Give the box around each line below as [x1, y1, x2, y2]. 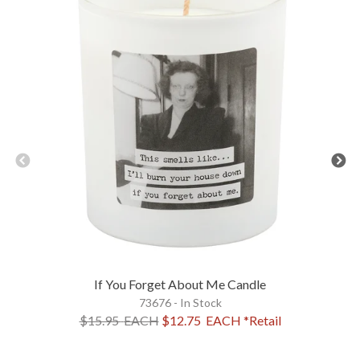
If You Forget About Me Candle [94, 276, 266, 292]
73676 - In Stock [138, 296, 222, 309]
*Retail [243, 313, 281, 328]
